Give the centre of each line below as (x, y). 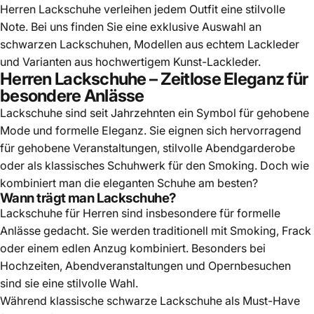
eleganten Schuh (146, 183)
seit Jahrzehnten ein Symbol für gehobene (198, 112)
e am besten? (224, 183)
